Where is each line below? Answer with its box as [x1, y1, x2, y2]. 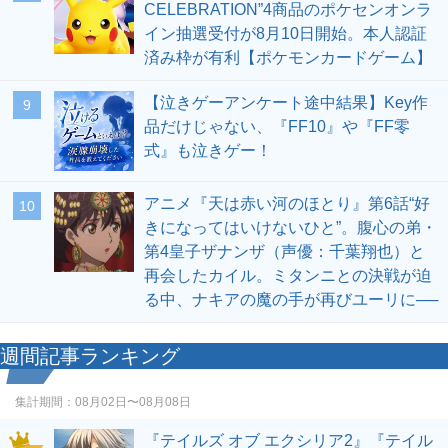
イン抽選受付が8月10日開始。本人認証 [144, 25, 427, 42]
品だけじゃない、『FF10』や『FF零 [144, 118, 410, 135]
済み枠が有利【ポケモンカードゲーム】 [144, 49, 432, 66]
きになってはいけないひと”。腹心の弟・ [144, 219, 437, 236]
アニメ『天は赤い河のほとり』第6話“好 [144, 195, 430, 212]
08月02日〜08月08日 [75, 394, 191, 409]
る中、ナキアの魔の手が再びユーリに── [144, 291, 438, 308]
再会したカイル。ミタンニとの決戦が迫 [144, 267, 432, 284]
